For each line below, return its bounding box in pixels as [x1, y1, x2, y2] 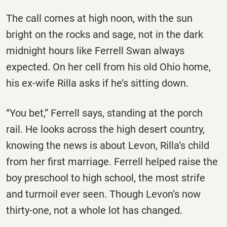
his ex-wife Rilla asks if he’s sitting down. [6, 77, 188, 89]
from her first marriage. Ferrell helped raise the [6, 155, 218, 168]
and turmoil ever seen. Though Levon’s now [6, 187, 201, 200]
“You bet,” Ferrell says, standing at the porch [6, 106, 203, 119]
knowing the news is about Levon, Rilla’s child [6, 139, 209, 152]
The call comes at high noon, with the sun [6, 12, 193, 24]
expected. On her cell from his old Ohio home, [6, 60, 211, 73]
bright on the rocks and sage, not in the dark [6, 28, 203, 41]
